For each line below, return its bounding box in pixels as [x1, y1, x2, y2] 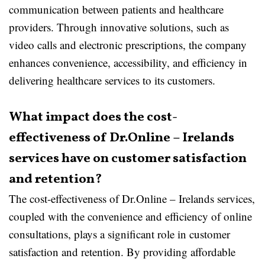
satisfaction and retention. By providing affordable [9, 244, 235, 259]
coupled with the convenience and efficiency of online [9, 209, 252, 224]
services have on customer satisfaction [9, 150, 247, 168]
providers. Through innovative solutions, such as [9, 20, 229, 34]
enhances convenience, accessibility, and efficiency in [9, 55, 247, 70]
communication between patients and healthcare [9, 2, 224, 17]
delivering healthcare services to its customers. [9, 73, 215, 88]
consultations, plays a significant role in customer [9, 227, 230, 241]
